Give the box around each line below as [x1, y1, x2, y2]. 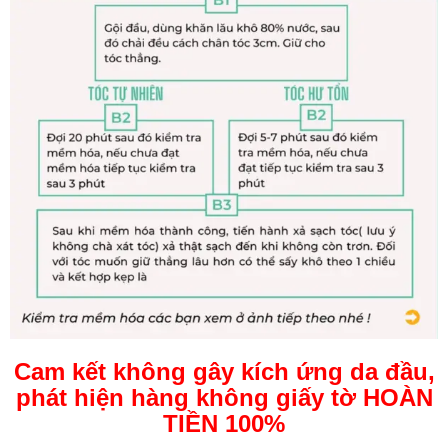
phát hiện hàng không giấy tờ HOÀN [15, 383, 433, 411]
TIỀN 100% [163, 409, 285, 437]
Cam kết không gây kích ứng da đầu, [13, 357, 435, 385]
